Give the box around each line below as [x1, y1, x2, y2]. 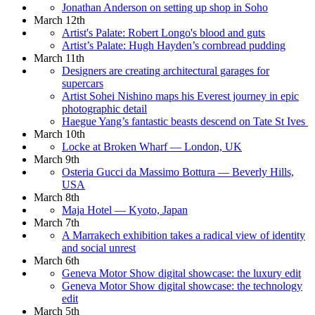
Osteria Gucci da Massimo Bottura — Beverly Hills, [62, 165, 294, 178]
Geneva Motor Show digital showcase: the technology [62, 279, 302, 292]
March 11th [34, 51, 84, 64]
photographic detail [62, 102, 147, 115]
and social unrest [62, 241, 136, 254]
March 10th [34, 127, 85, 140]
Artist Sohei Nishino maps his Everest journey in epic [62, 89, 299, 102]
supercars [62, 77, 103, 89]
